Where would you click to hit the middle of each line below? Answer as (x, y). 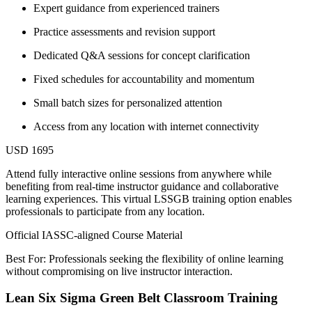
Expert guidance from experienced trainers (126, 8)
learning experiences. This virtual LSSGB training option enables (149, 198)
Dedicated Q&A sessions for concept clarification (142, 55)
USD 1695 (30, 150)
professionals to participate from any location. (105, 211)
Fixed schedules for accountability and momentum (144, 79)
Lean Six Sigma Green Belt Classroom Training (142, 298)
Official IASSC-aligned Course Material (94, 235)
